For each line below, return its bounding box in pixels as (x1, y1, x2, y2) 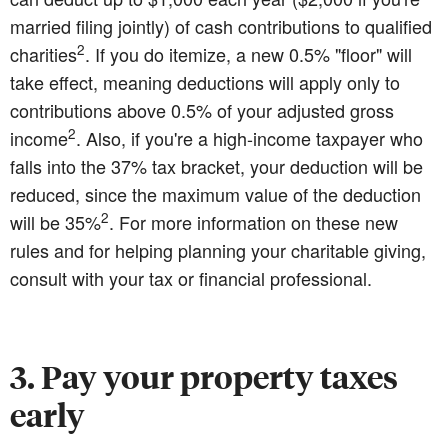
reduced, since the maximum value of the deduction (10, 180, 421, 207)
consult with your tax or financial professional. (10, 264, 372, 291)
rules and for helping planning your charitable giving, (10, 236, 426, 263)
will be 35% (10, 208, 101, 235)
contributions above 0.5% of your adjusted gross (10, 96, 394, 123)
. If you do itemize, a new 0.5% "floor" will (85, 40, 412, 67)
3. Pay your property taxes (10, 356, 398, 397)
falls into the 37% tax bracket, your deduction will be (10, 152, 423, 179)
